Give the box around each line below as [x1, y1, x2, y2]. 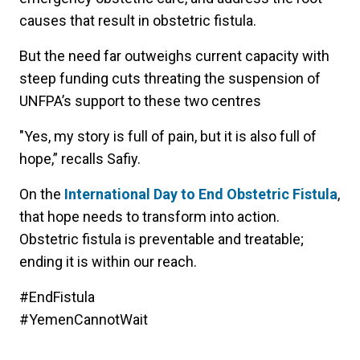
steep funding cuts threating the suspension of [19, 69, 321, 87]
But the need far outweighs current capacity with [19, 47, 329, 64]
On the [19, 185, 64, 202]
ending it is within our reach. [19, 252, 197, 270]
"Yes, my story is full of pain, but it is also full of [19, 127, 317, 145]
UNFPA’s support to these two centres [19, 92, 264, 109]
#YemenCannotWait [19, 310, 151, 328]
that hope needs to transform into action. [19, 207, 280, 225]
